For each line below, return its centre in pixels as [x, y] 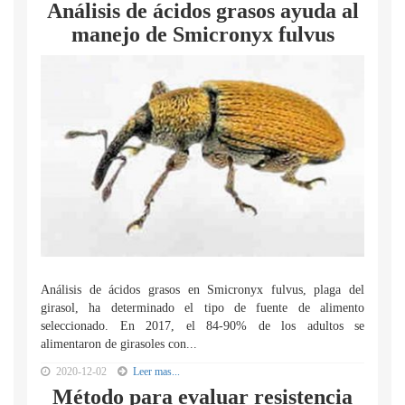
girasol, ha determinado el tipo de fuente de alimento [202, 308]
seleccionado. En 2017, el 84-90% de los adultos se [202, 326]
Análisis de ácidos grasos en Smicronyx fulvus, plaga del [202, 290]
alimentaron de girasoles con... [119, 344]
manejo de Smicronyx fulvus [202, 34]
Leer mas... [156, 372]
